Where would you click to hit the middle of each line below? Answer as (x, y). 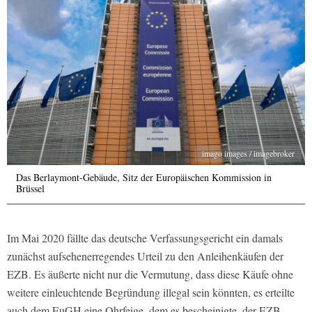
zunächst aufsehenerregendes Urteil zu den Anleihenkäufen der (145, 256)
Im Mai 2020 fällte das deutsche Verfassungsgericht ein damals (145, 238)
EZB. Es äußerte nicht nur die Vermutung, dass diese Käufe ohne (150, 274)
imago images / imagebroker (248, 154)
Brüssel (30, 189)
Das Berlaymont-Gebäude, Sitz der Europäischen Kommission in (144, 178)
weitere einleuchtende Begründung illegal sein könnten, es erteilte (151, 292)
